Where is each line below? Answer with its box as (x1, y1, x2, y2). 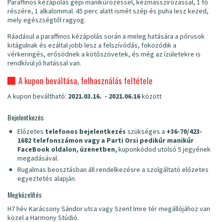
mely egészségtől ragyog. (7, 15, 86, 25)
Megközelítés (7, 189, 42, 200)
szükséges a (126, 127, 165, 136)
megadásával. (17, 154, 58, 163)
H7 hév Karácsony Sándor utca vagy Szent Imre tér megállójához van (7, 204, 210, 214)
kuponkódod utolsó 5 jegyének (117, 145, 211, 154)
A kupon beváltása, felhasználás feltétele (18, 74, 153, 87)
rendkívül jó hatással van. (7, 58, 81, 68)
